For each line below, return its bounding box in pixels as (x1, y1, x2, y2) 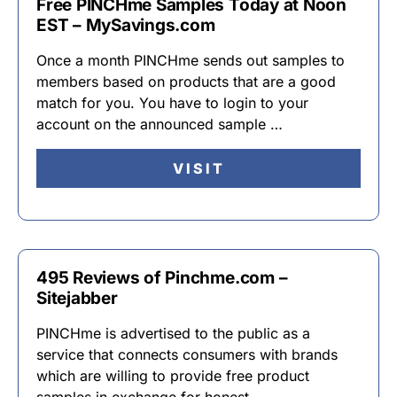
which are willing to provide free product (36, 367, 309, 385)
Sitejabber (36, 288, 118, 308)
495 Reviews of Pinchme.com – (36, 268, 288, 288)
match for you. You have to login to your (36, 94, 308, 112)
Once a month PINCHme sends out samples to (36, 51, 345, 69)
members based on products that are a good (36, 73, 336, 90)
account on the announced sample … (36, 115, 283, 133)
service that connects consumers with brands (36, 346, 338, 363)
